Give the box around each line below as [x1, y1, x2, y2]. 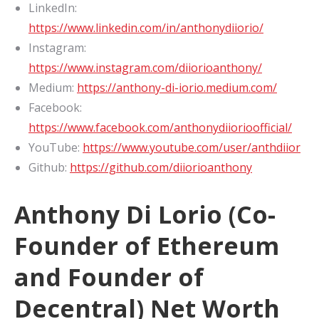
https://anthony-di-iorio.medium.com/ [77, 80, 277, 96]
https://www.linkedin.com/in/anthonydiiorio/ [28, 20, 263, 36]
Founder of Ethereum [14, 229, 279, 263]
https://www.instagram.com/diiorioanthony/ [28, 60, 262, 76]
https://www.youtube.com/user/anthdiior [83, 140, 300, 156]
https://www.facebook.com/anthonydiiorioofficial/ [28, 120, 292, 136]
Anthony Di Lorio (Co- [14, 198, 276, 231]
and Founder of [14, 261, 204, 294]
